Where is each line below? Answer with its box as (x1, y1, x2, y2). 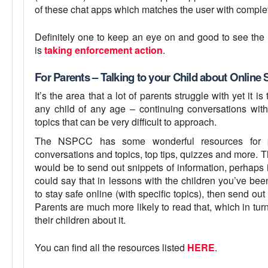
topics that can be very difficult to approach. (35, 114, 217, 129)
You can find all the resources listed (35, 240, 187, 254)
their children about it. (35, 212, 126, 227)
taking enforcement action (44, 43, 163, 57)
